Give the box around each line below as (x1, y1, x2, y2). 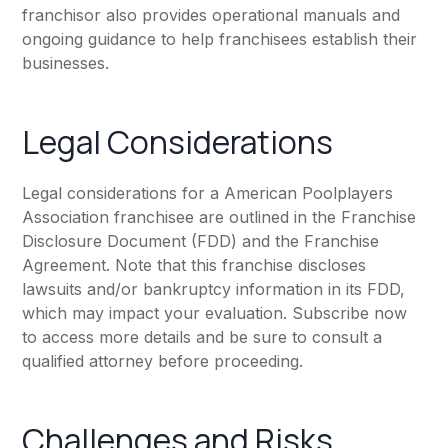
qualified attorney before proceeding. (22, 351, 304, 372)
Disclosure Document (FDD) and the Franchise (22, 231, 380, 252)
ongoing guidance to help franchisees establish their (22, 29, 418, 50)
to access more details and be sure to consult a (22, 327, 383, 348)
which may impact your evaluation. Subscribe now (22, 303, 408, 324)
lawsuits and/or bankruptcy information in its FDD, (22, 279, 406, 300)
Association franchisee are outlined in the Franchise (22, 207, 417, 228)
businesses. (22, 53, 110, 74)
